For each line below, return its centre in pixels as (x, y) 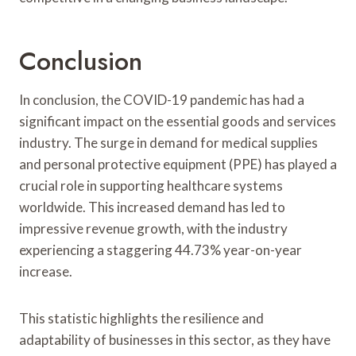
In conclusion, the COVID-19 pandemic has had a (162, 99)
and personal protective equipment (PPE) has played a (178, 164)
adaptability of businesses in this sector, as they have (175, 339)
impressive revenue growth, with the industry (153, 228)
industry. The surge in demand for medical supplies (168, 142)
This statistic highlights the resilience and (141, 318)
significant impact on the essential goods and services (178, 121)
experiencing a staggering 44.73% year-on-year (161, 250)
